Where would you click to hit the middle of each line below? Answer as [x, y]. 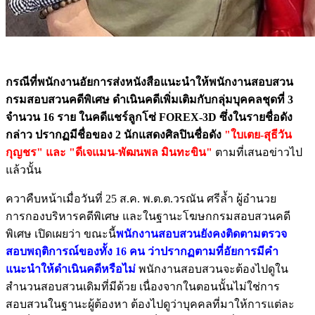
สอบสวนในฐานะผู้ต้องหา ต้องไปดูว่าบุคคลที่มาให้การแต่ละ [150, 304]
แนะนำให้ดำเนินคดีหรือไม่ [71, 269]
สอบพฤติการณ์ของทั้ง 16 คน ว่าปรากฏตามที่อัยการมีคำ [142, 251]
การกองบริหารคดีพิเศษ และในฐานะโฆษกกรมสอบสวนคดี [148, 216]
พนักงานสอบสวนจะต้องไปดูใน [212, 269]
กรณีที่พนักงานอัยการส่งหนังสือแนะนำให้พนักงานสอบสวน [149, 82]
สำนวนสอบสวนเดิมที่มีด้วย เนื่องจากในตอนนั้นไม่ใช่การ [143, 286]
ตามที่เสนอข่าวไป [257, 152]
